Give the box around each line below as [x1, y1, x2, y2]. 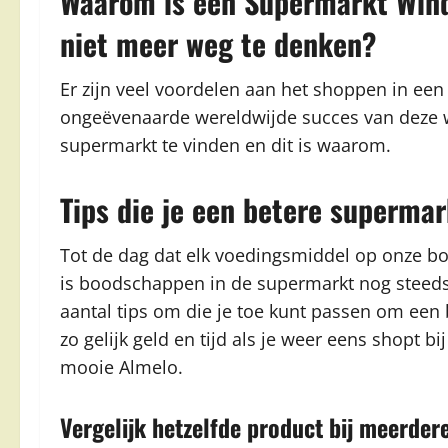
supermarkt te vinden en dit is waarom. [60, 133, 391, 157]
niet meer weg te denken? [60, 21, 376, 66]
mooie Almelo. [60, 355, 183, 379]
